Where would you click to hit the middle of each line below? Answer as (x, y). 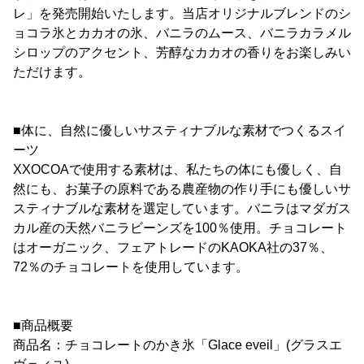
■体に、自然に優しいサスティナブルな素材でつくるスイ (180, 130)
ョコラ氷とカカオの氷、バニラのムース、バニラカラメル (182, 33)
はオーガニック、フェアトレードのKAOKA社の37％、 (173, 247)
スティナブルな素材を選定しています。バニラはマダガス (182, 208)
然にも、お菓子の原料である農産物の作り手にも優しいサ (182, 189)
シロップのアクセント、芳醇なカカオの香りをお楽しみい (182, 52)
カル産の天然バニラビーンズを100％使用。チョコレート (180, 228)
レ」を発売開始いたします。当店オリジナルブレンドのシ (182, 13)
